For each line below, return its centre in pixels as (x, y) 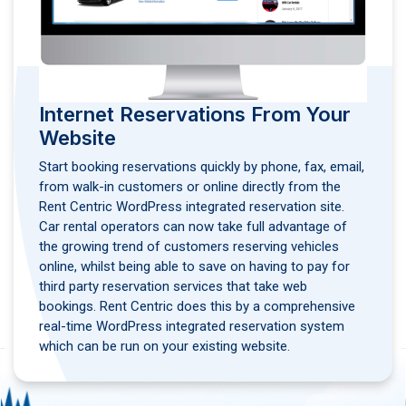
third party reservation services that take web (173, 287)
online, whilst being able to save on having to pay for (194, 267)
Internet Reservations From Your (195, 115)
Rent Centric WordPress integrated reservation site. (192, 207)
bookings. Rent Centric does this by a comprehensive (197, 307)
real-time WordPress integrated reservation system (192, 327)
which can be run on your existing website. (164, 347)
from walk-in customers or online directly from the (190, 187)
